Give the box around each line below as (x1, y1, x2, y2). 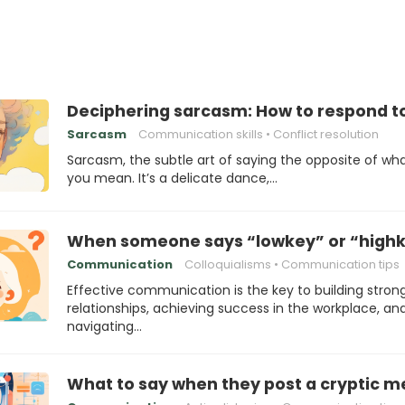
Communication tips (281, 256, 400, 273)
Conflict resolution (273, 126, 379, 143)
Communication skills (138, 126, 263, 143)
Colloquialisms (184, 256, 271, 273)
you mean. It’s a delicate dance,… (67, 169, 278, 187)
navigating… (67, 317, 142, 335)
